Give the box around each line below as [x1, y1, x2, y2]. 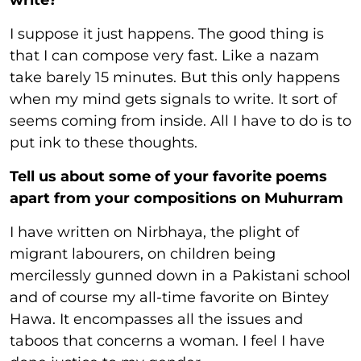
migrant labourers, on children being [10, 245, 276, 263]
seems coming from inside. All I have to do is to [10, 112, 351, 131]
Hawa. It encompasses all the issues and [10, 310, 303, 329]
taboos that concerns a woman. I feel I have [10, 332, 325, 351]
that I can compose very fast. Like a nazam [10, 47, 319, 65]
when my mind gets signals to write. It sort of [10, 90, 337, 109]
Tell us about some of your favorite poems [10, 168, 327, 186]
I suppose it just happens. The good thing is [10, 25, 324, 44]
